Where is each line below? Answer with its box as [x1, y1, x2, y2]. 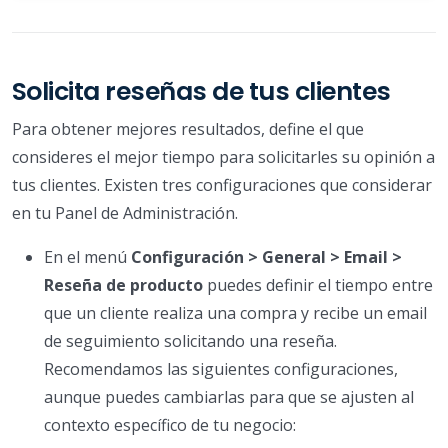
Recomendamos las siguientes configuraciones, [44, 358, 398, 381]
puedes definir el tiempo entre [203, 274, 433, 297]
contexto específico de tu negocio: [44, 414, 296, 437]
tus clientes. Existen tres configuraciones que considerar [12, 174, 432, 197]
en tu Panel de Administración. [12, 202, 238, 225]
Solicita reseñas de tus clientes [12, 74, 391, 110]
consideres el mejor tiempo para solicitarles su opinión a [12, 146, 435, 169]
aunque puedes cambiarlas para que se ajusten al [44, 386, 414, 409]
